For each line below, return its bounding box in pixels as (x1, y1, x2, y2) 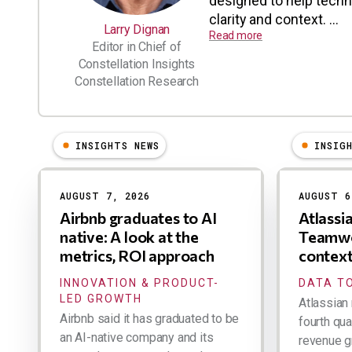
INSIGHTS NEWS (75, 138, 159, 152)
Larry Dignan (103, 21, 170, 37)
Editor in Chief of (92, 38, 181, 54)
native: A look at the (60, 226, 199, 246)
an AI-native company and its (60, 329, 214, 345)
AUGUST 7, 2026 (60, 189, 150, 202)
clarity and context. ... (209, 10, 339, 27)
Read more (209, 28, 263, 42)
